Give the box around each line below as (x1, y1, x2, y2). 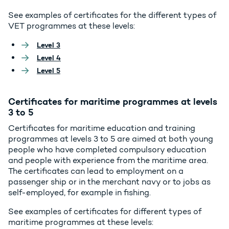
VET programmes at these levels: (8, 21, 135, 31)
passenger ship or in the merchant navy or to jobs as (8, 177, 211, 187)
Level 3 (37, 40, 60, 50)
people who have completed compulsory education (8, 145, 206, 155)
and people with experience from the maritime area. (8, 155, 208, 166)
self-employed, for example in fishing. (8, 188, 151, 198)
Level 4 (37, 53, 61, 63)
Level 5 (37, 66, 60, 76)
